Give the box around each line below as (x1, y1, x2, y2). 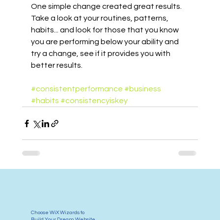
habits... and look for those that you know (30, 26, 180, 34)
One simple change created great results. (30, 2, 183, 11)
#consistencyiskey (60, 97, 128, 105)
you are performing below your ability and (30, 38, 180, 46)
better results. (30, 61, 82, 70)
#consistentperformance (30, 85, 123, 93)
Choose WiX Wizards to (30, 210, 84, 216)
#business (124, 85, 161, 93)
